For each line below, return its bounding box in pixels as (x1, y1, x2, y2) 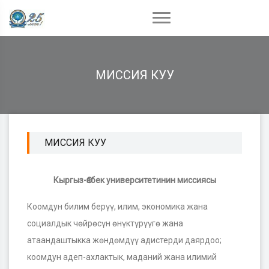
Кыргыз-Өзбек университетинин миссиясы (53, 175, 216, 185)
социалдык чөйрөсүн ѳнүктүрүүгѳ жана (27, 219, 183, 228)
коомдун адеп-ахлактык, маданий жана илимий (27, 252, 217, 262)
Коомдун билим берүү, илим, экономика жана (27, 202, 208, 211)
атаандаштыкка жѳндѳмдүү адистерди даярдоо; (27, 235, 222, 245)
